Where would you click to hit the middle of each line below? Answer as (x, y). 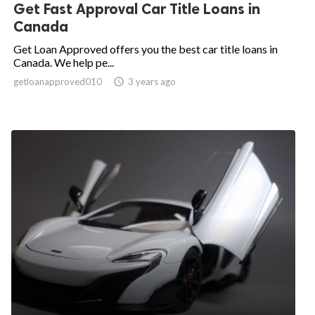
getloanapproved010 (58, 82)
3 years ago (152, 82)
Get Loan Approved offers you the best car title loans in (146, 49)
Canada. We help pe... (64, 63)
